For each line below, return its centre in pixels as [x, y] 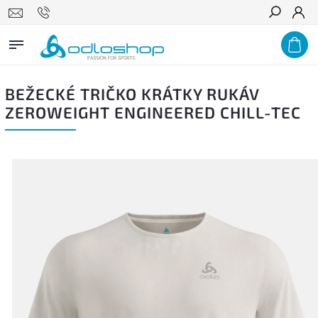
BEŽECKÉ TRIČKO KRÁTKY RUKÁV [132, 94]
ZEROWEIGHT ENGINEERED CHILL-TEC [153, 113]
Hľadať [285, 38]
